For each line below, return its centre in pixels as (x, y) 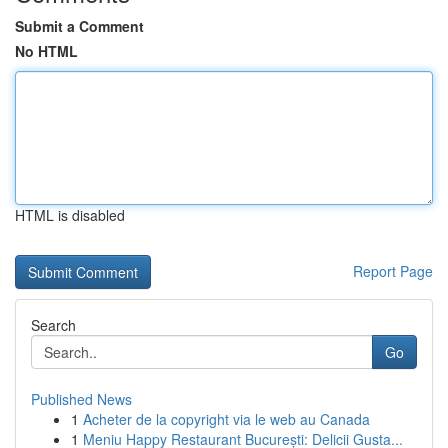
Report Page (393, 271)
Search (53, 325)
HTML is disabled (70, 215)
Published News (81, 399)
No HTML (46, 51)
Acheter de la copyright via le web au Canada (226, 419)
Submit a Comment (79, 26)
